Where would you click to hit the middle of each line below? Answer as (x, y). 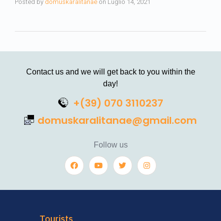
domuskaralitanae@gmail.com (117, 121)
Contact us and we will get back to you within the (110, 72)
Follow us (110, 145)
